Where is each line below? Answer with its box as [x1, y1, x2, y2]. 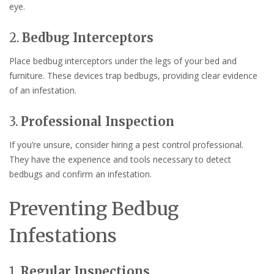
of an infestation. [9, 84, 76, 97]
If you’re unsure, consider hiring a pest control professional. [9, 138, 243, 150]
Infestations [9, 223, 117, 247]
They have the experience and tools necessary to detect [9, 153, 231, 165]
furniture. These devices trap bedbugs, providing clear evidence [9, 70, 257, 82]
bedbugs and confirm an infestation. [9, 168, 152, 180]
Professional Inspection [21, 113, 174, 129]
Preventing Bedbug [9, 196, 179, 220]
